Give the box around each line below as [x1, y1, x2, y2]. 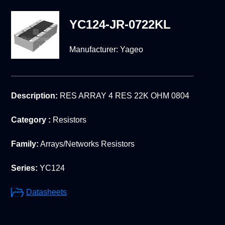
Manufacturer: [69, 45, 120, 54]
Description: [11, 91, 58, 100]
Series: [11, 164, 38, 173]
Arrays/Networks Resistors [39, 140, 135, 149]
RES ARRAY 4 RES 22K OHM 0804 [58, 91, 190, 100]
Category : [11, 116, 51, 125]
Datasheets [26, 188, 67, 197]
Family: [11, 140, 39, 149]
